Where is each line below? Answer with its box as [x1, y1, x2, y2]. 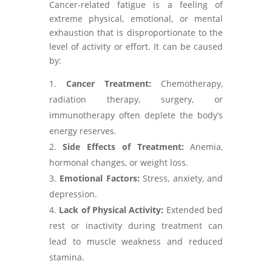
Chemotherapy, [151, 78, 223, 89]
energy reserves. [49, 125, 117, 137]
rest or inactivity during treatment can [49, 220, 223, 231]
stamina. [49, 251, 84, 263]
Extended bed [163, 204, 223, 216]
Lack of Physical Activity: [59, 204, 164, 216]
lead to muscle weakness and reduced [49, 236, 223, 247]
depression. [49, 188, 97, 200]
